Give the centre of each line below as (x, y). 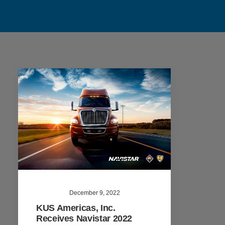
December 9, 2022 (94, 193)
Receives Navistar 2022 (84, 218)
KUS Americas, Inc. (76, 208)
